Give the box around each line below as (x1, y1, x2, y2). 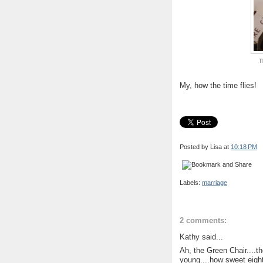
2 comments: (180, 216, 227, 225)
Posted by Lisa (180, 143, 224, 151)
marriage (202, 178, 227, 186)
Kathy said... (180, 232, 223, 242)
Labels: (180, 178, 202, 186)
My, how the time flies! (180, 81, 257, 90)
